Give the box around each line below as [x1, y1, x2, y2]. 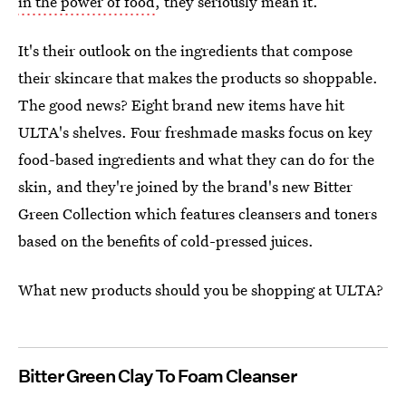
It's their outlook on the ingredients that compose [18, 40, 353, 61]
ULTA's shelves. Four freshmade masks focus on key [18, 121, 372, 142]
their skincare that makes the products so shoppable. [18, 67, 378, 88]
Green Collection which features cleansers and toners [18, 203, 377, 224]
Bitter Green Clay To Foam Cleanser [18, 365, 296, 387]
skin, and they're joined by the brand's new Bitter [18, 176, 353, 197]
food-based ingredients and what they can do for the [18, 149, 374, 169]
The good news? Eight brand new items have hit [18, 94, 344, 115]
